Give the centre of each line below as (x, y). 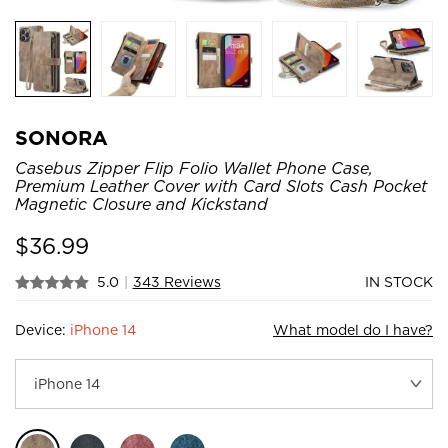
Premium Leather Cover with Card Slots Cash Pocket (221, 186)
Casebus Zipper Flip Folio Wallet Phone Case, (194, 168)
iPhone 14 (103, 329)
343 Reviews (176, 281)
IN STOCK (399, 281)
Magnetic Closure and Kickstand (141, 204)
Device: (42, 329)
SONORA (61, 137)
